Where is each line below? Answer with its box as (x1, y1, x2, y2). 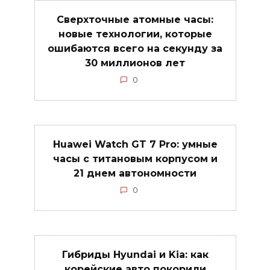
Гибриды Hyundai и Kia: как (61, 249, 209, 261)
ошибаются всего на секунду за (48, 42, 222, 54)
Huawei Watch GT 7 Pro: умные (52, 138, 218, 150)
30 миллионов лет (85, 57, 185, 69)
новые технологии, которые (58, 28, 212, 40)
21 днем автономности (74, 167, 196, 179)
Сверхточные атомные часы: (57, 13, 213, 25)
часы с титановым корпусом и (52, 152, 218, 165)
